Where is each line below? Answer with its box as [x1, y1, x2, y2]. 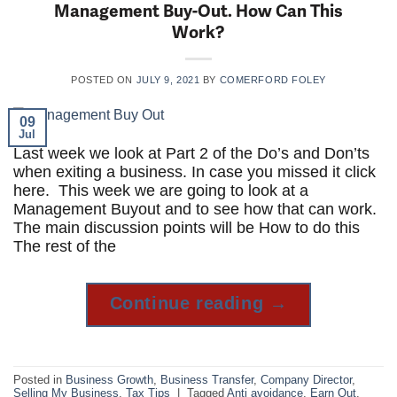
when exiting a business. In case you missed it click [13, 163, 376, 182]
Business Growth [66, 372, 153, 386]
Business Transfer [160, 372, 253, 386]
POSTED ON [71, 74, 136, 85]
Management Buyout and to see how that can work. [13, 200, 377, 219]
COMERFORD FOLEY [219, 74, 326, 85]
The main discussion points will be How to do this [13, 219, 360, 237]
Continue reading [109, 293, 269, 314]
